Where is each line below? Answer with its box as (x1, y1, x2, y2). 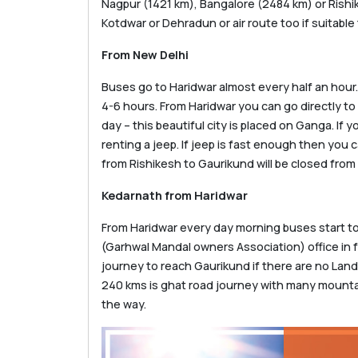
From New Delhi (101, 46, 189, 62)
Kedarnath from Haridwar (101, 187, 248, 203)
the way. (101, 296, 146, 312)
